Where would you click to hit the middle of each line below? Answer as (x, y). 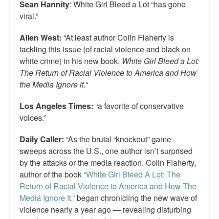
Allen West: (41, 38)
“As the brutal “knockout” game (118, 139)
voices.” (33, 118)
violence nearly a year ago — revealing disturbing (105, 210)
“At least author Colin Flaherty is (118, 38)
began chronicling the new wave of (136, 198)
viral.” (29, 16)
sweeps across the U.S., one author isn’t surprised (106, 151)
